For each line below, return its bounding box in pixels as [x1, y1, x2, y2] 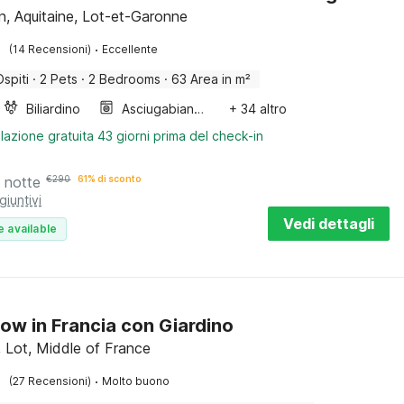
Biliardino [26, 101, 81, 116]
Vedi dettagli [283, 215, 374, 233]
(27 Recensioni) [9, 374, 92, 388]
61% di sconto [78, 173, 142, 184]
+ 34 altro [229, 101, 288, 116]
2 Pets [40, 71, 78, 87]
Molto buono [102, 374, 170, 388]
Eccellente [102, 42, 159, 56]
